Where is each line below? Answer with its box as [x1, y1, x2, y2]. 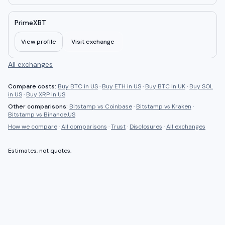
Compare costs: [8, 82, 58, 90]
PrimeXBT [15, 18, 46, 27]
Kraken [172, 102, 191, 110]
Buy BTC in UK [145, 82, 185, 90]
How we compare [8, 123, 57, 131]
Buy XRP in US [26, 90, 65, 98]
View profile [21, 38, 56, 46]
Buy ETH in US [102, 82, 141, 90]
